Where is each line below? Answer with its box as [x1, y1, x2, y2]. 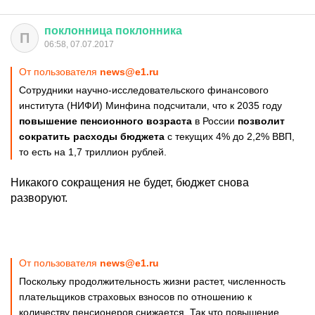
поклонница [44, 25, 112, 37]
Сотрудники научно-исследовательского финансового [19, 84, 269, 96]
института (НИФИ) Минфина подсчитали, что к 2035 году [19, 100, 282, 111]
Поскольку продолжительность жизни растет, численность [19, 276, 285, 287]
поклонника [115, 25, 182, 37]
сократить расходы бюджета [19, 131, 165, 142]
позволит [238, 115, 285, 127]
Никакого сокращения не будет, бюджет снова [11, 176, 249, 188]
